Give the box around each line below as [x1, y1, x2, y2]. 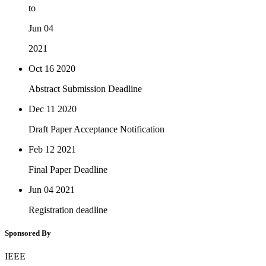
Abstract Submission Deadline [28, 83, 142, 94]
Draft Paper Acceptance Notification [28, 123, 164, 134]
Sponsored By [5, 228, 51, 237]
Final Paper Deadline [28, 164, 107, 175]
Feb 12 [28, 144, 55, 154]
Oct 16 [28, 63, 54, 74]
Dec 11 [28, 103, 55, 114]
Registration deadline [28, 204, 107, 215]
